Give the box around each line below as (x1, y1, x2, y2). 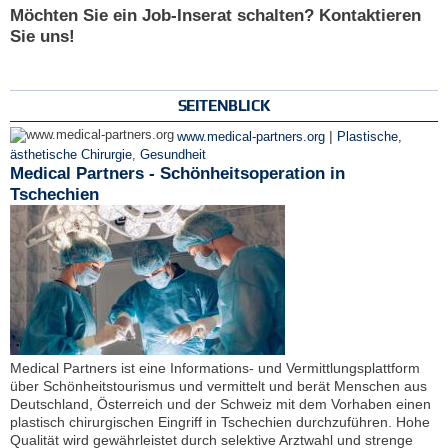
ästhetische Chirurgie (10, 148, 132, 163)
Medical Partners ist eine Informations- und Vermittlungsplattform (10, 360, 420, 377)
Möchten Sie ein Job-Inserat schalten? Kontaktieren (10, 5, 421, 25)
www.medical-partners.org (177, 130, 325, 145)
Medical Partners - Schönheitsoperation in (10, 164, 345, 184)
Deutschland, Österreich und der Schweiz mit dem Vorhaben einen (10, 396, 431, 413)
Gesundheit (140, 148, 206, 163)
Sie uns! (10, 26, 75, 46)
